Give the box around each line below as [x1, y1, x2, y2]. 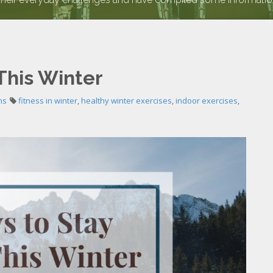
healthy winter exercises [81, 95, 172, 106]
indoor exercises [175, 95, 238, 106]
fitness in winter [18, 95, 77, 106]
